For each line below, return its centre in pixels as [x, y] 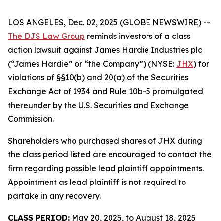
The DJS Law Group [46, 36]
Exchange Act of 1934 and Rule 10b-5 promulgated [106, 91]
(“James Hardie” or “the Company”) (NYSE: [92, 64]
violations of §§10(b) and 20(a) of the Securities [98, 77]
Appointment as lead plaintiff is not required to [97, 182]
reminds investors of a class [138, 36]
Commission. [31, 119]
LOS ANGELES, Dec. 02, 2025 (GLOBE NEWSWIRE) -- [109, 22]
